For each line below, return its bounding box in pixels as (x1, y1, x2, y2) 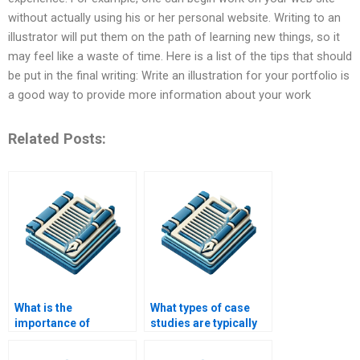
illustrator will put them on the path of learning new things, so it (8, 30, 340, 45)
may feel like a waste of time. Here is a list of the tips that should (8, 49, 352, 64)
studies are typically (150, 317, 257, 330)
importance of (14, 317, 90, 330)
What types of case (150, 301, 250, 315)
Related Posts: (8, 129, 106, 147)
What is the (14, 301, 72, 315)
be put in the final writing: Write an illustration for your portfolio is (8, 68, 350, 84)
